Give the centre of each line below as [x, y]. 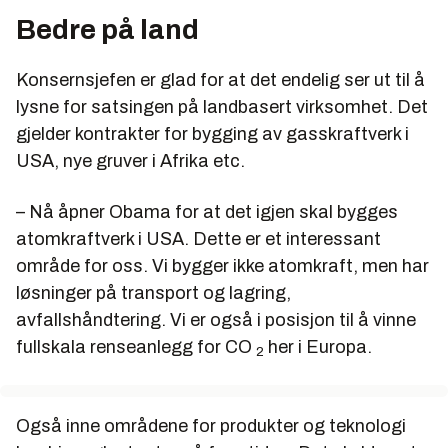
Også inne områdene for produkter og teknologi [211, 425]
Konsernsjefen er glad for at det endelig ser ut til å [220, 79]
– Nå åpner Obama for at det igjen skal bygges [207, 211]
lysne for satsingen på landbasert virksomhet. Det [222, 106]
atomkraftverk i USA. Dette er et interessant [198, 238]
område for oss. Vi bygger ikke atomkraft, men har [222, 265]
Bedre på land [107, 29]
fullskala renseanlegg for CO [136, 346]
